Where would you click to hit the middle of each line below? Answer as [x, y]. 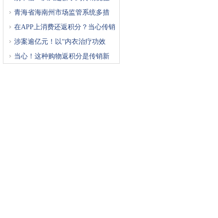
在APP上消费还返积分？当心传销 [65, 27]
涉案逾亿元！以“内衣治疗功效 [60, 42]
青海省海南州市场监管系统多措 [62, 12]
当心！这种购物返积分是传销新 [62, 56]
